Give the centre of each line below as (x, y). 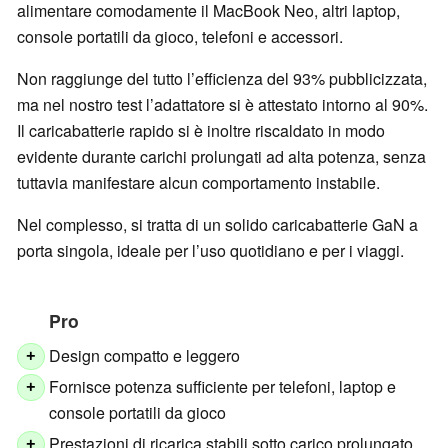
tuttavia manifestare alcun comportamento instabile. (198, 182)
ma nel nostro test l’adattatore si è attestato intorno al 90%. (222, 104)
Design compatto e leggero (145, 355)
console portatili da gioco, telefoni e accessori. (180, 36)
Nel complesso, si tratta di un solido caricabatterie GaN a (217, 224)
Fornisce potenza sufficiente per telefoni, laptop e (223, 386)
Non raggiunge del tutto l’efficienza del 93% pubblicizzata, (222, 78)
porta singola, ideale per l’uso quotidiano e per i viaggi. (210, 250)
